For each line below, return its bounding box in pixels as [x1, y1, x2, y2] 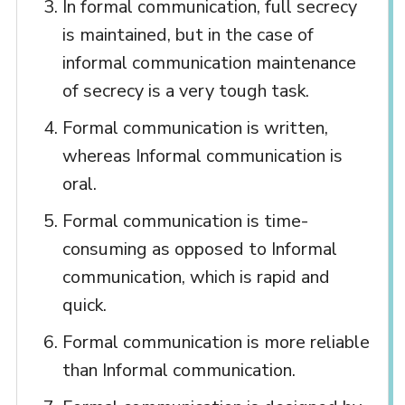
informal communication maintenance [61, 51, 356, 76]
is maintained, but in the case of [61, 23, 314, 48]
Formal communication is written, [61, 116, 328, 141]
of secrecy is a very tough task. [61, 79, 309, 104]
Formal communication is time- [61, 209, 308, 234]
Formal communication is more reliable [61, 330, 370, 355]
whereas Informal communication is [61, 144, 343, 169]
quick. [61, 293, 107, 318]
